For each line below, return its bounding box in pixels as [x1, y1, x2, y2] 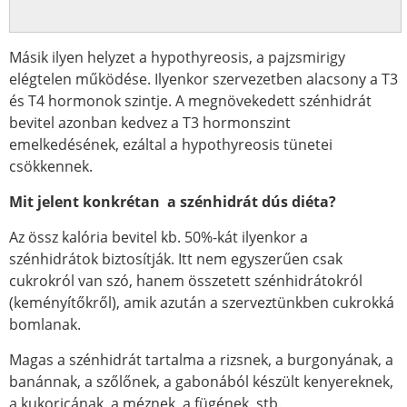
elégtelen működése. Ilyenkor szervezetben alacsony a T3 [9, 69, 398, 89]
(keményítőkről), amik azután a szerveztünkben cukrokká [9, 293, 394, 313]
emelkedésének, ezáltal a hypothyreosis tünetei [9, 134, 333, 154]
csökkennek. [9, 156, 93, 176]
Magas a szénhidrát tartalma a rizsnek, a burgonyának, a [9, 350, 393, 370]
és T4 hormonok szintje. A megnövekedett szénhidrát [9, 91, 372, 111]
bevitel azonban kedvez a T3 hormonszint [9, 113, 291, 133]
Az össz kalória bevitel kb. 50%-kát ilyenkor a [9, 227, 308, 247]
